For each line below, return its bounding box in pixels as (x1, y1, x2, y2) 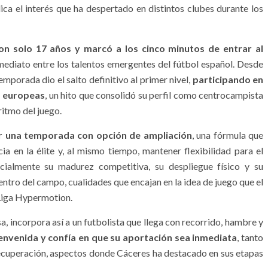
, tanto (237, 231, 264, 243)
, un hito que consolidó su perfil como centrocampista (45, 89, 264, 100)
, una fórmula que (191, 129, 264, 141)
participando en (192, 73, 264, 85)
